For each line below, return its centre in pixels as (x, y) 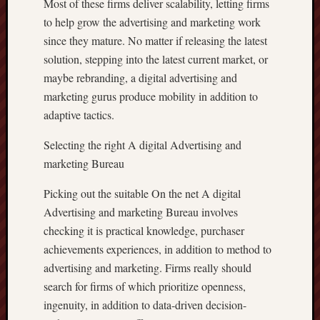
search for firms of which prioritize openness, (145, 286)
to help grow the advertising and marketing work (152, 22)
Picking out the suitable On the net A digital (142, 193)
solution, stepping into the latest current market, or (156, 59)
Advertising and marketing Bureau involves (141, 212)
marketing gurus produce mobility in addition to (151, 96)
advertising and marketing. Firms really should (147, 267)
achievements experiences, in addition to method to (157, 249)
